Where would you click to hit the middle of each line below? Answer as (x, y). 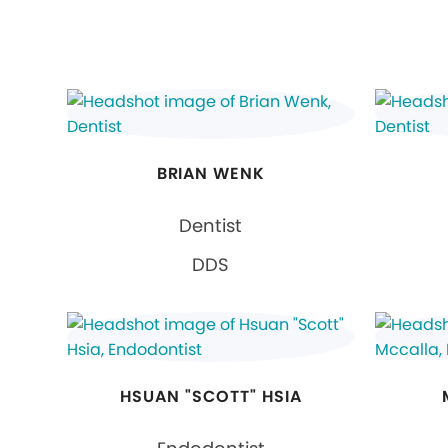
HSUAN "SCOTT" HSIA (211, 397)
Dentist (211, 226)
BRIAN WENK (211, 174)
